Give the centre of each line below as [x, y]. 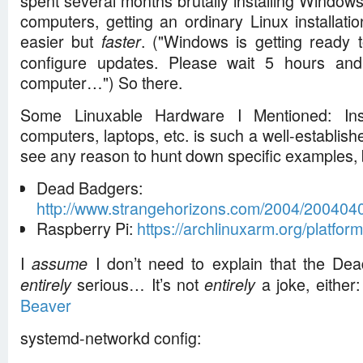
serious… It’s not [138, 284]
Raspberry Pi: [86, 228]
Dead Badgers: [89, 188]
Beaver [46, 305]
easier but [61, 41]
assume [60, 263]
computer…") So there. [101, 82]
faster [121, 41]
